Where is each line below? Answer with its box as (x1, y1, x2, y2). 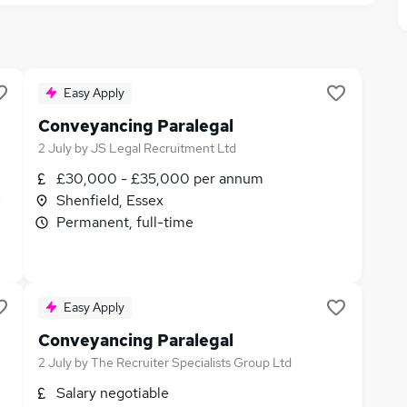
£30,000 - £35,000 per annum (56, 169, 263, 188)
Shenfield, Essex (56, 191, 164, 210)
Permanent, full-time (56, 213, 194, 232)
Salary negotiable (56, 383, 169, 402)
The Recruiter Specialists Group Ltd (91, 354, 292, 371)
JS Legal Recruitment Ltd (91, 140, 236, 156)
